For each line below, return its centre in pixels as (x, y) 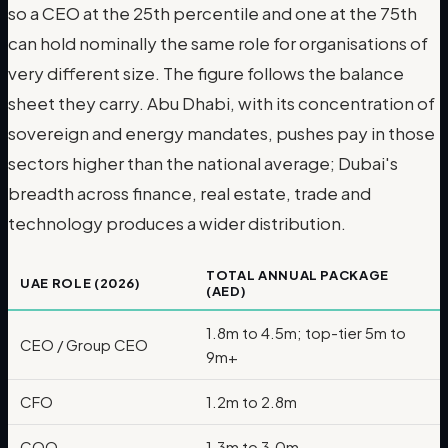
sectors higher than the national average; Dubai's (203, 162)
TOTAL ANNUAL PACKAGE (297, 274)
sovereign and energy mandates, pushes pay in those (221, 132)
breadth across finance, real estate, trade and (189, 192)
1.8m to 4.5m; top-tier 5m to (306, 332)
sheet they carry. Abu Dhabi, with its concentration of (221, 102)
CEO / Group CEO (84, 344)
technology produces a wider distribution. (177, 222)
